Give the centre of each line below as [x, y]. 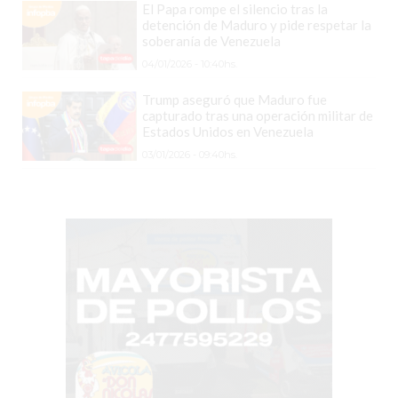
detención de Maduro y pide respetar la [257, 24]
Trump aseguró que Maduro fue [235, 99]
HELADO [52, 69]
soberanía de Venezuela [212, 40]
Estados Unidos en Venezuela [228, 131]
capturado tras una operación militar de [258, 115]
